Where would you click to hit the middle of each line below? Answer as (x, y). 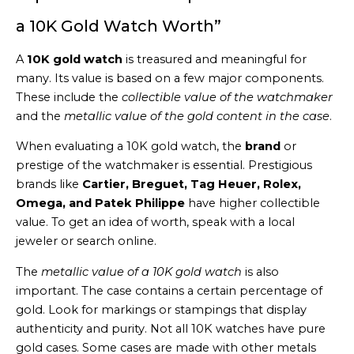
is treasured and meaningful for (215, 59)
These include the (69, 97)
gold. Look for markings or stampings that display (161, 309)
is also (260, 271)
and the (40, 116)
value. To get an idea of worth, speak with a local (155, 222)
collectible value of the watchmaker (227, 97)
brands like (49, 185)
